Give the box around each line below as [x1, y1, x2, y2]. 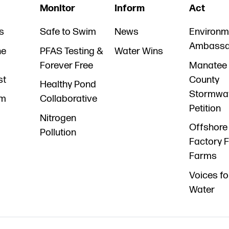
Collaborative [39, 93, 97, 105]
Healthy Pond [39, 79, 96, 91]
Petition [189, 102, 221, 114]
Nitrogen [39, 112, 76, 124]
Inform [114, 3, 145, 15]
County [189, 74, 220, 86]
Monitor [39, 3, 75, 15]
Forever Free [39, 59, 93, 72]
